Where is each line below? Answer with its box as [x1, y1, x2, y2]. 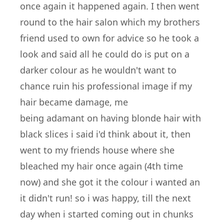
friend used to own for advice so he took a [20, 32, 199, 44]
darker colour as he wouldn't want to [20, 64, 176, 76]
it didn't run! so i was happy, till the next [20, 192, 191, 204]
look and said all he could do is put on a [20, 48, 189, 60]
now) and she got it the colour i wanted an [20, 176, 200, 188]
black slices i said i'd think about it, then [20, 128, 190, 140]
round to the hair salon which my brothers [20, 16, 200, 28]
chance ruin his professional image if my [20, 80, 192, 92]
